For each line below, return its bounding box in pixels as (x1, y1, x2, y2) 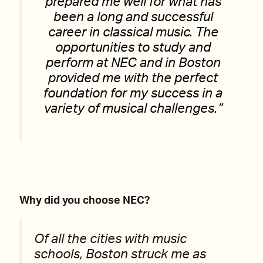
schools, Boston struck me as (34, 248, 206, 261)
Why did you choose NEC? (19, 195, 150, 206)
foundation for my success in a (43, 87, 222, 100)
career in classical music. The (48, 26, 218, 39)
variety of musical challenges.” (43, 103, 222, 115)
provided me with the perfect (48, 72, 218, 85)
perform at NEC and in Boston (45, 57, 221, 69)
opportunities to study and (55, 42, 211, 54)
